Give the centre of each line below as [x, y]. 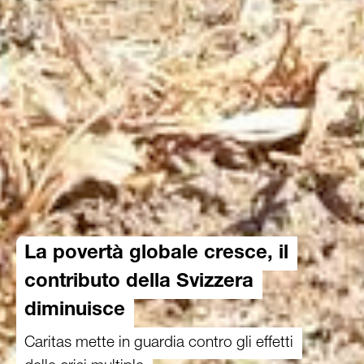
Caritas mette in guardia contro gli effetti [159, 341]
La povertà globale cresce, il [156, 254]
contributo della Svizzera [139, 283]
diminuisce [75, 311]
